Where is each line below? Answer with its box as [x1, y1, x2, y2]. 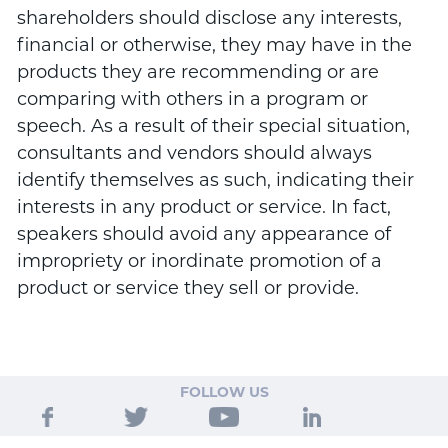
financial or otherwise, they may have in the [16, 33, 412, 56]
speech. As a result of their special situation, [16, 114, 410, 137]
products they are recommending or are [16, 60, 379, 83]
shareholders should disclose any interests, [16, 6, 402, 29]
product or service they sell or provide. [16, 276, 359, 299]
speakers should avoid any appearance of [16, 222, 391, 245]
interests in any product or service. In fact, [16, 195, 391, 218]
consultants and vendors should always [16, 141, 372, 164]
